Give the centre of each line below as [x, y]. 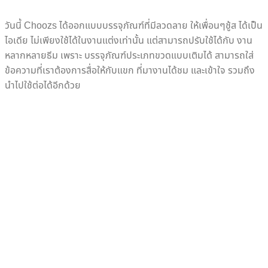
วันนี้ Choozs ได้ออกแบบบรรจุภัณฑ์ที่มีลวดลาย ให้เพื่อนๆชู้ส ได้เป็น [134, 25]
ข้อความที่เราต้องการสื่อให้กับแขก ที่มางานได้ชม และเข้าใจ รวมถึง [130, 70]
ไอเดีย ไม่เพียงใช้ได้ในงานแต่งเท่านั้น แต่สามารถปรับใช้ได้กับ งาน [129, 40]
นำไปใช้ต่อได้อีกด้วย [43, 85]
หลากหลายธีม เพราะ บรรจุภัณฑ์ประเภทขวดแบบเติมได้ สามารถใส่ [129, 55]
